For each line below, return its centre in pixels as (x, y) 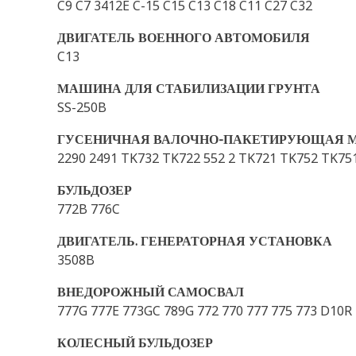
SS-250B (82, 107)
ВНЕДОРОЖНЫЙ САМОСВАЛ (151, 292)
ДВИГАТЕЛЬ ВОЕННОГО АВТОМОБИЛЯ (184, 37)
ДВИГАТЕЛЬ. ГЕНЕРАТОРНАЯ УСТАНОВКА (195, 241)
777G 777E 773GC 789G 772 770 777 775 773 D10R (205, 311)
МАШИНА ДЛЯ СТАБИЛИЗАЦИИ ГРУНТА (189, 88)
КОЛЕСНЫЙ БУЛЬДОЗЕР (135, 342)
